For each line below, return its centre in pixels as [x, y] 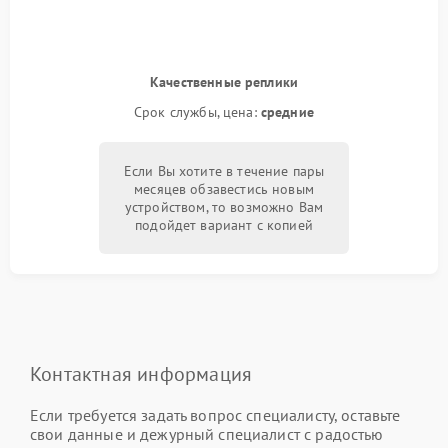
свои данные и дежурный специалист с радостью [207, 433]
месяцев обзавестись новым [224, 188]
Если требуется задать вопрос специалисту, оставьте [215, 414]
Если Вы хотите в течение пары [224, 170]
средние [287, 111]
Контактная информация [141, 373]
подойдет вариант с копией [224, 224]
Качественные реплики [224, 81]
